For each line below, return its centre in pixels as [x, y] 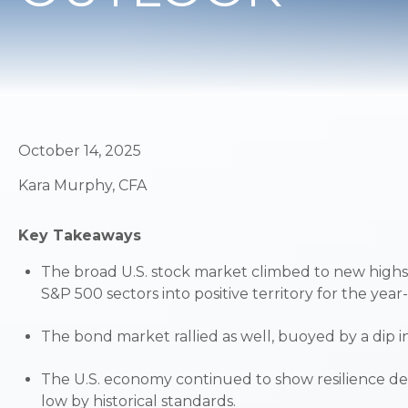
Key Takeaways [80, 236]
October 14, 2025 [80, 151]
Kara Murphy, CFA [82, 186]
